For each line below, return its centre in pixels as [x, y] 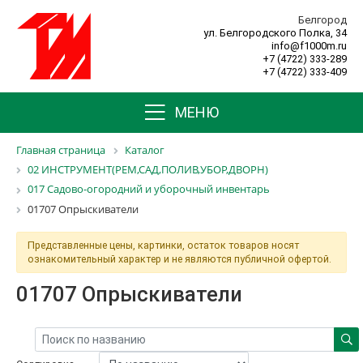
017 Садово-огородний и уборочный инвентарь [149, 189]
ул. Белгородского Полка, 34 [275, 33]
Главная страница [61, 150]
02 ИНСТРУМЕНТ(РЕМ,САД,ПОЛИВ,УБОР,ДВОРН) [148, 170]
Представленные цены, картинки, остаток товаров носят [163, 246]
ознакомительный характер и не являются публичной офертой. [179, 259]
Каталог [145, 150]
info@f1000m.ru [309, 46]
